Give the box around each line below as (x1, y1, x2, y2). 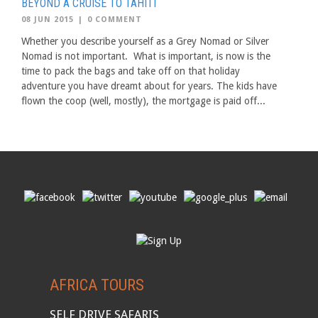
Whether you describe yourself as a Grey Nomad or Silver (21, 35, 269, 47)
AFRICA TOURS (50, 276, 144, 294)
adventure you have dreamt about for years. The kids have (21, 80, 277, 92)
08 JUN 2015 (21, 15, 74, 24)
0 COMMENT (87, 15, 142, 24)
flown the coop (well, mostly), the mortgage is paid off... (21, 95, 265, 106)
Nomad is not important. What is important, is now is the (21, 50, 270, 62)
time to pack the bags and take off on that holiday (21, 65, 240, 77)
